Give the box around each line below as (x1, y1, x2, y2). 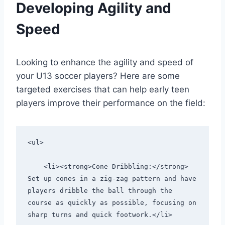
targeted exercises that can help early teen (16, 84, 189, 94)
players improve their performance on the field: (16, 97, 205, 108)
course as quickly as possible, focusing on (27, 199, 196, 207)
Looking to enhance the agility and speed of (16, 57, 193, 67)
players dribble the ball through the (27, 187, 172, 195)
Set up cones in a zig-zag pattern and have (27, 175, 196, 183)
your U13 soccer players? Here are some (16, 70, 180, 81)
